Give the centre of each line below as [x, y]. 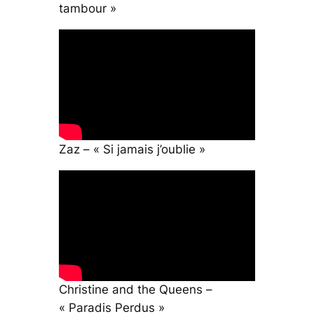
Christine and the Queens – [135, 290]
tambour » [87, 9]
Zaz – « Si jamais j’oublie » [132, 149]
